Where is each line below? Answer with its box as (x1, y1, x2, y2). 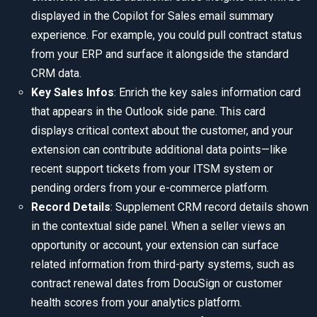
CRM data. (31, 67, 81, 81)
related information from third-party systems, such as (31, 258, 294, 272)
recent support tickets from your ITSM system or (31, 162, 273, 176)
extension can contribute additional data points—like (31, 143, 287, 157)
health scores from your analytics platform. (31, 296, 242, 310)
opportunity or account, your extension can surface (31, 238, 279, 253)
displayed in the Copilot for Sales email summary (31, 9, 274, 23)
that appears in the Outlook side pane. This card (31, 105, 265, 119)
